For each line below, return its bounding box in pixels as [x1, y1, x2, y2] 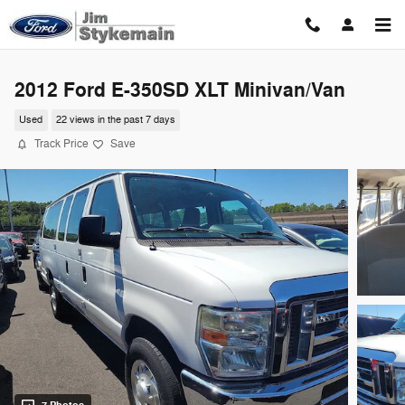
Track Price [34, 137, 89, 151]
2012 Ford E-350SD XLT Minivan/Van [14, 78, 345, 103]
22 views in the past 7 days [55, 114, 175, 127]
